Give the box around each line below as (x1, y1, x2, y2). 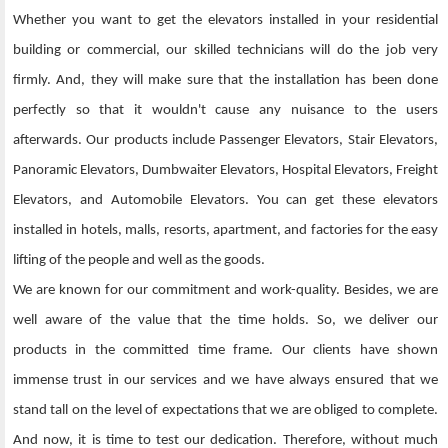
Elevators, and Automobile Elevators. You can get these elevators (13, 193, 438, 209)
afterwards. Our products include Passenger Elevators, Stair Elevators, (13, 133, 438, 149)
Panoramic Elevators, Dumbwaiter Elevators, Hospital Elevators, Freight (13, 163, 438, 179)
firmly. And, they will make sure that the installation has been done (13, 73, 438, 89)
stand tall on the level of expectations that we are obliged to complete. (13, 403, 438, 419)
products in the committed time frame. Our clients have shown (13, 343, 438, 359)
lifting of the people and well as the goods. (13, 253, 265, 269)
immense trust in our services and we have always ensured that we (13, 373, 438, 389)
